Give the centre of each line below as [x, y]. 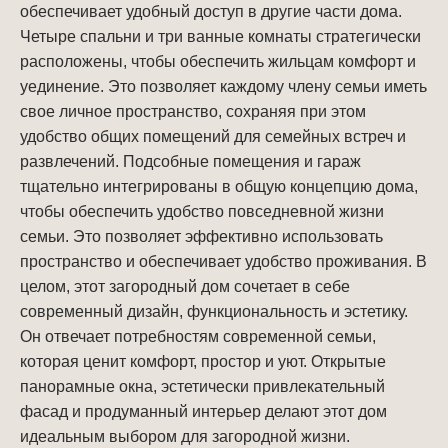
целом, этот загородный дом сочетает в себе [185, 287]
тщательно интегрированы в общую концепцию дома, [219, 187]
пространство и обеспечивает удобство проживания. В [223, 262]
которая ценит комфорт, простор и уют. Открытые [203, 362]
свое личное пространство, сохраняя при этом [193, 112]
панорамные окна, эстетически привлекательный [202, 387]
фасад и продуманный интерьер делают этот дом [203, 412]
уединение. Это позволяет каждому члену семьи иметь [223, 87]
